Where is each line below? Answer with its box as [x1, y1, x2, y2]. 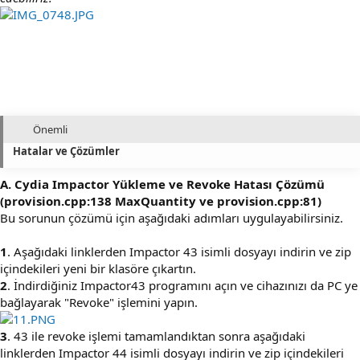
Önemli [33, 121, 67, 137]
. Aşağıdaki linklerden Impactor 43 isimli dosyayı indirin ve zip [7, 243, 351, 260]
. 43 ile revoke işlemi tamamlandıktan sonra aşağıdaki [7, 327, 305, 344]
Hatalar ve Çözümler [13, 143, 120, 158]
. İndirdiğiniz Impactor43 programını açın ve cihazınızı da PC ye [7, 276, 358, 293]
